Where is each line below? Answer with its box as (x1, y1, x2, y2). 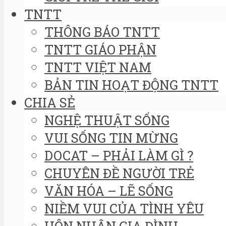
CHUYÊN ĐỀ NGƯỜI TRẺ (44, 164, 194, 182)
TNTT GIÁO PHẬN (44, 40, 156, 58)
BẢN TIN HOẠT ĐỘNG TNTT (44, 76, 218, 93)
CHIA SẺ (24, 93, 75, 111)
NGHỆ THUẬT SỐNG (44, 111, 169, 129)
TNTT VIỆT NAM (44, 58, 151, 76)
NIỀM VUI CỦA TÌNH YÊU (44, 199, 204, 217)
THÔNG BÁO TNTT (44, 23, 160, 40)
